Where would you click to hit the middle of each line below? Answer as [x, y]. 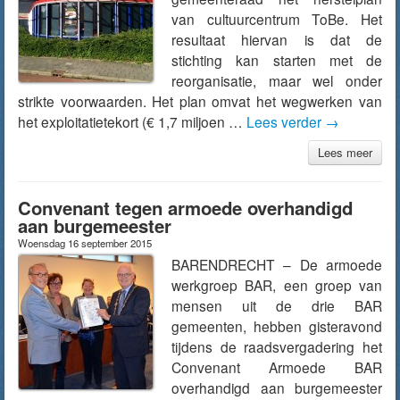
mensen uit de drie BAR [277, 305]
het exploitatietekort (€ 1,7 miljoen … [132, 121]
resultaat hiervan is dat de [277, 39]
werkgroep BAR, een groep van [277, 285]
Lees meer [345, 152]
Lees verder [286, 121]
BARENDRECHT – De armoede [277, 264]
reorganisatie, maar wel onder [277, 80]
